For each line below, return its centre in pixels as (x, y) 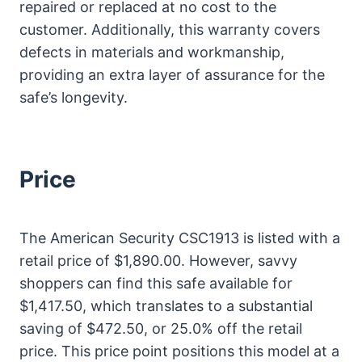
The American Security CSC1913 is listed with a (180, 238)
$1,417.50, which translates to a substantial (166, 305)
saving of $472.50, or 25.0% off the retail (161, 328)
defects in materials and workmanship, (152, 52)
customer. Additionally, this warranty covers (170, 29)
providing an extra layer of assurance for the (172, 74)
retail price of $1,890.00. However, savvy (158, 260)
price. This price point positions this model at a (179, 351)
